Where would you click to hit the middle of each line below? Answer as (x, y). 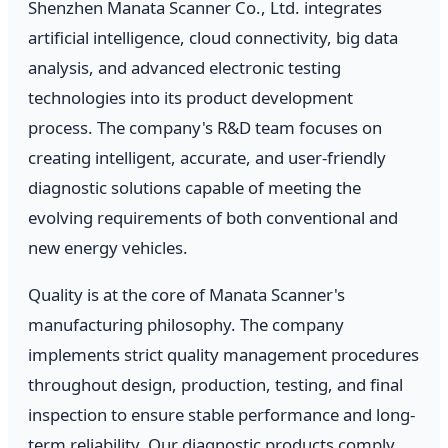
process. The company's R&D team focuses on (205, 128)
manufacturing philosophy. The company (186, 325)
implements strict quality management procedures (223, 355)
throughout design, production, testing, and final (215, 385)
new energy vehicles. (108, 248)
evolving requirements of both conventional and (213, 218)
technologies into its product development (190, 98)
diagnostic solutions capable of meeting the (194, 188)
